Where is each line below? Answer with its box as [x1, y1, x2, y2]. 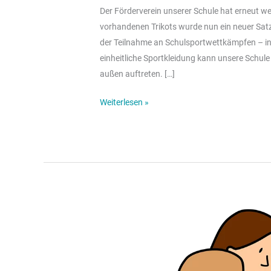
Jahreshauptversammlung [99, 210, 200, 220]
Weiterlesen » [100, 97, 149, 107]
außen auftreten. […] [100, 68, 175, 79]
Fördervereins [99, 241, 151, 252]
